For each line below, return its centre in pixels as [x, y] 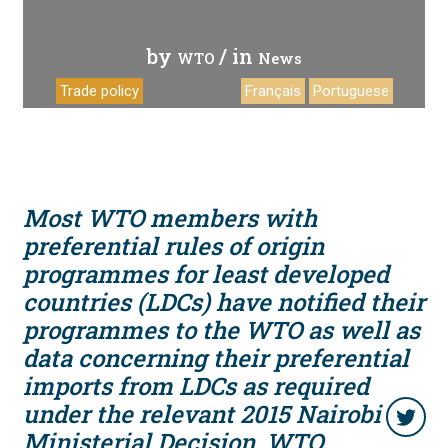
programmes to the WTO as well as [221, 330]
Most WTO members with [170, 218]
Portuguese [351, 91]
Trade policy [99, 91]
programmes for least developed [206, 274]
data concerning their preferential [216, 358]
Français [273, 91]
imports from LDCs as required [196, 386]
